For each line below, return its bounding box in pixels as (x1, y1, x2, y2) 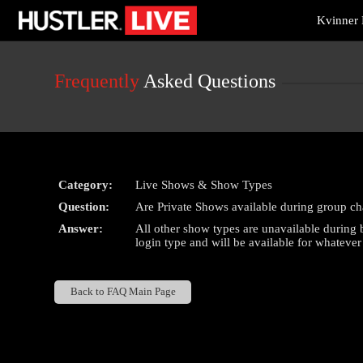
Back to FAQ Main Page (70, 286, 176, 298)
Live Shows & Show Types (135, 178, 273, 191)
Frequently (54, 70, 140, 92)
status (19, 32, 41, 44)
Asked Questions (139, 70, 276, 92)
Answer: (58, 222, 104, 235)
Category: (58, 178, 113, 191)
